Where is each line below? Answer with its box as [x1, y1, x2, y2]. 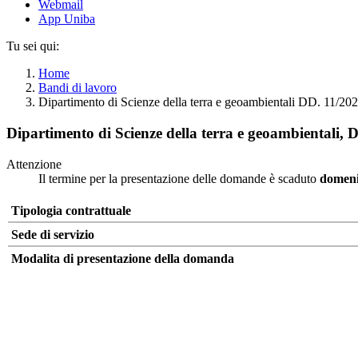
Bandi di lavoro [38, 81, 117, 95]
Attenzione [6, 157, 62, 171]
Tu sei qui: [6, 39, 59, 54]
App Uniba [38, 12, 95, 26]
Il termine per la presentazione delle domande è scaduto [38, 171, 316, 185]
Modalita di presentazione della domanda [11, 251, 234, 265]
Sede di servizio [11, 227, 94, 241]
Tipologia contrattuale [11, 203, 131, 217]
